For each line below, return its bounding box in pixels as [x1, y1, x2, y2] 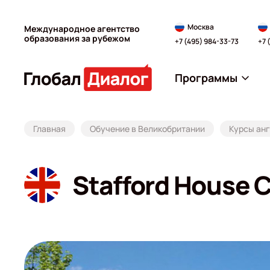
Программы [175, 70, 237, 85]
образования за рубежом [24, 32, 130, 44]
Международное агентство [24, 22, 140, 34]
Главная [33, 123, 66, 134]
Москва [187, 21, 214, 32]
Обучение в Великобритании [90, 123, 205, 134]
